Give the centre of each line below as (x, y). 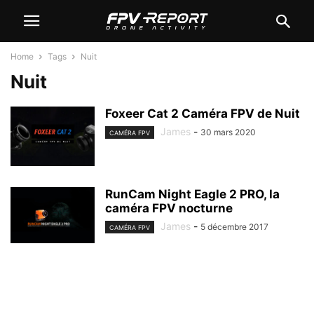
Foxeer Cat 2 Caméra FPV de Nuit (203, 114)
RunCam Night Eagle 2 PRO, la (192, 194)
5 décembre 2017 (234, 227)
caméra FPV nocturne (169, 208)
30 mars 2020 (228, 132)
